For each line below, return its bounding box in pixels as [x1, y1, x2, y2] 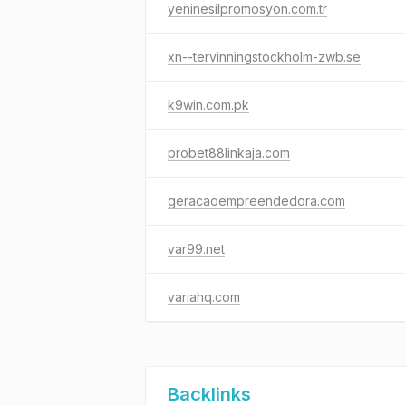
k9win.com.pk [168, 97, 249, 112]
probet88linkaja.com [168, 145, 290, 160]
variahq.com [168, 289, 240, 304]
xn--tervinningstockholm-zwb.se [168, 49, 361, 64]
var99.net [168, 241, 225, 256]
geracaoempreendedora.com [168, 193, 345, 208]
